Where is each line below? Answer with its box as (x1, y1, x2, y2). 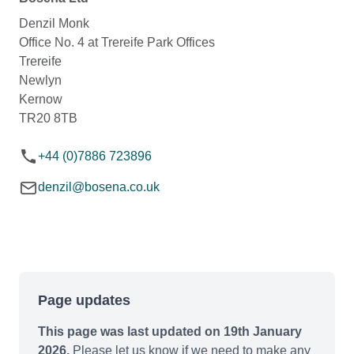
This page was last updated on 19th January (38, 325, 302, 339)
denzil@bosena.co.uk (38, 180, 160, 194)
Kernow (19, 92, 62, 107)
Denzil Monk (19, 17, 89, 31)
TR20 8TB (19, 111, 77, 126)
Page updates (38, 292, 130, 309)
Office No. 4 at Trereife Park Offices (19, 36, 215, 50)
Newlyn (19, 73, 62, 88)
